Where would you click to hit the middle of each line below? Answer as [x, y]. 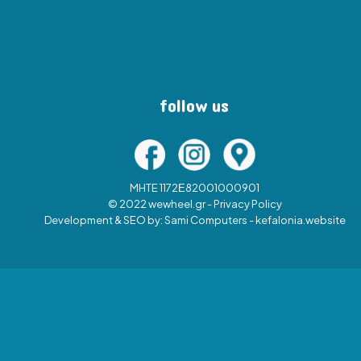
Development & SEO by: [104, 220]
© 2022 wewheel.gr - [160, 204]
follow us [195, 107]
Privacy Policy [247, 204]
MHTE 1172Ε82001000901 [195, 188]
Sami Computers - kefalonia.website [255, 220]
